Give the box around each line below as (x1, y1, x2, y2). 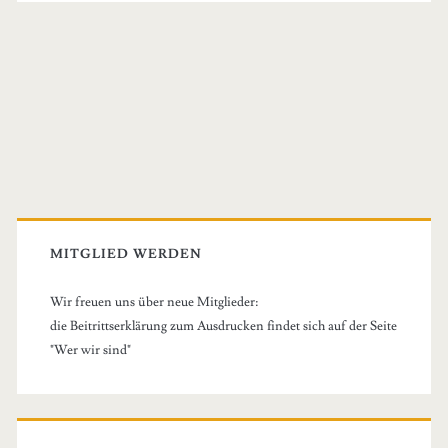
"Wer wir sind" (49, 342, 131, 359)
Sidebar (15, 142, 150, 197)
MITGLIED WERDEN (49, 246, 203, 263)
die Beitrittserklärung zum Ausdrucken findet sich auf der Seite (49, 318, 397, 335)
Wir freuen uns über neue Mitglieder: (49, 294, 258, 311)
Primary (15, 94, 158, 149)
